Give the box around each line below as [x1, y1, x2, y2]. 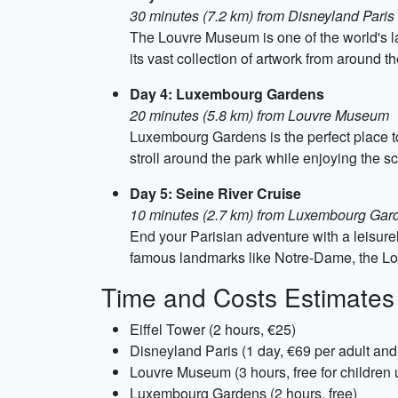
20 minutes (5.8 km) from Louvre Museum [130, 105, 389, 125]
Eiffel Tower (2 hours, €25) [130, 319, 296, 339]
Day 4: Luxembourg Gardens [130, 84, 324, 104]
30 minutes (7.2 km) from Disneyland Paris [130, 5, 394, 26]
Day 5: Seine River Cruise [130, 183, 301, 203]
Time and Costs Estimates [101, 279, 394, 314]
